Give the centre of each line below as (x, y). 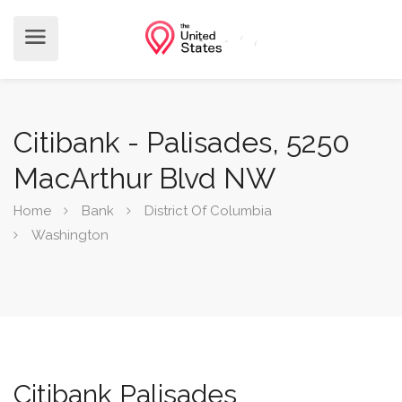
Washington (70, 235)
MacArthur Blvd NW (144, 178)
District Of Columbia (208, 211)
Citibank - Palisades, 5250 (182, 142)
